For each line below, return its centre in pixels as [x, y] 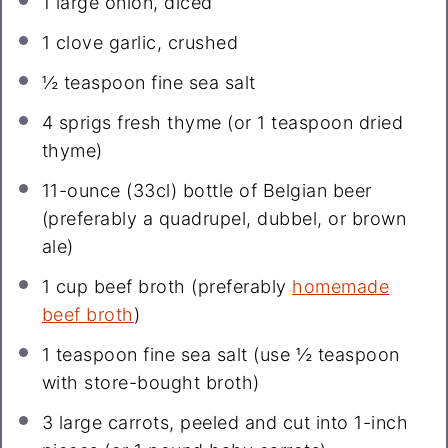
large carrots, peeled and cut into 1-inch [231, 423]
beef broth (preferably [190, 287]
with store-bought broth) [150, 383]
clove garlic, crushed [144, 43]
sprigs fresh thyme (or [155, 123]
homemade [341, 287]
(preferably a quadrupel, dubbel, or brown [224, 219]
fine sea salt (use [216, 355]
